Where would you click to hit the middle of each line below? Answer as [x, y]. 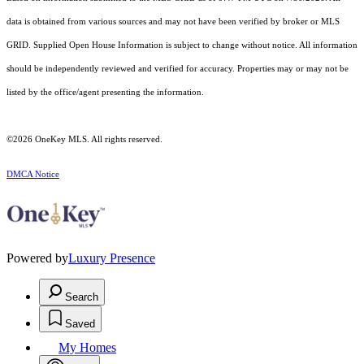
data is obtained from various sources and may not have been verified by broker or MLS [173, 22]
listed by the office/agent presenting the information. [105, 93]
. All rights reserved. [125, 140]
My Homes [87, 348]
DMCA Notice [33, 175]
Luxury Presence [112, 258]
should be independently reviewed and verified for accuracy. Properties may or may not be [178, 69]
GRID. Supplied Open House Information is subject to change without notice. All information [182, 45]
